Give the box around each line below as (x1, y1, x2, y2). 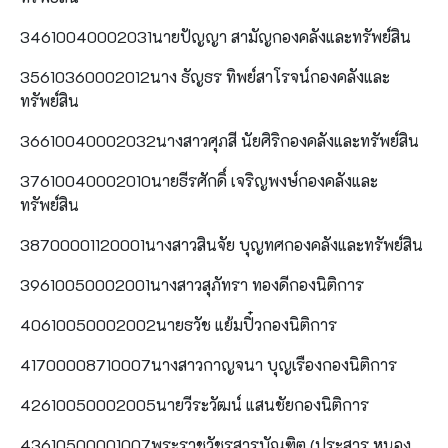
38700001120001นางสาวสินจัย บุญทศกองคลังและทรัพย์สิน (20, 233, 423, 255)
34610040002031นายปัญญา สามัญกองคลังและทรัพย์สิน (20, 25, 411, 47)
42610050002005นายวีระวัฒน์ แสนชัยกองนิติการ (20, 393, 369, 415)
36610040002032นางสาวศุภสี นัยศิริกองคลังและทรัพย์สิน (20, 129, 419, 151)
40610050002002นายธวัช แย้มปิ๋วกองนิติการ (20, 313, 337, 335)
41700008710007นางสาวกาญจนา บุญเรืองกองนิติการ (20, 353, 397, 375)
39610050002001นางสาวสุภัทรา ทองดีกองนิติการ (20, 273, 364, 295)
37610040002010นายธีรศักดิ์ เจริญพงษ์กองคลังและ (20, 169, 378, 191)
